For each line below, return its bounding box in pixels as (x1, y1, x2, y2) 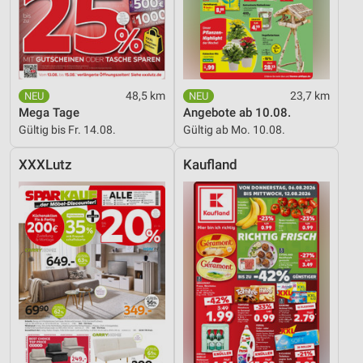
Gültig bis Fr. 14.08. (19, 123, 116, 137)
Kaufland (183, 157, 237, 173)
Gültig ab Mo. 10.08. (183, 123, 285, 137)
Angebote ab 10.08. (183, 105, 291, 121)
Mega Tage (19, 105, 79, 121)
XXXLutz (19, 157, 72, 173)
